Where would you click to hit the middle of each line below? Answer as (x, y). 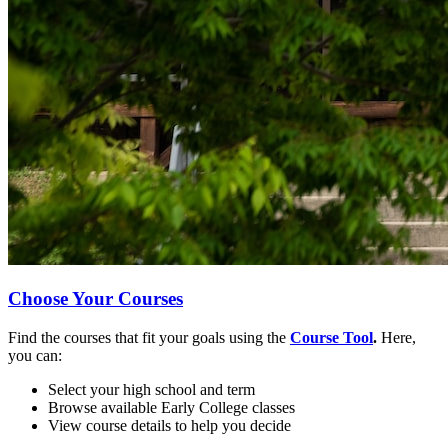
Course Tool (331, 337)
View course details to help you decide (169, 425)
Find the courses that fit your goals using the (149, 337)
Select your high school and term (151, 389)
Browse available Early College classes (171, 407)
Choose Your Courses (95, 298)
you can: (35, 355)
